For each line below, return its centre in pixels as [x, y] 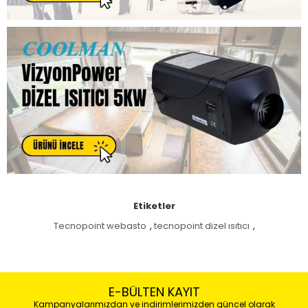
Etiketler [154, 206]
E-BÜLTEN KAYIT [154, 292]
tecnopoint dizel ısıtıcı [201, 226]
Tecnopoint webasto [100, 226]
